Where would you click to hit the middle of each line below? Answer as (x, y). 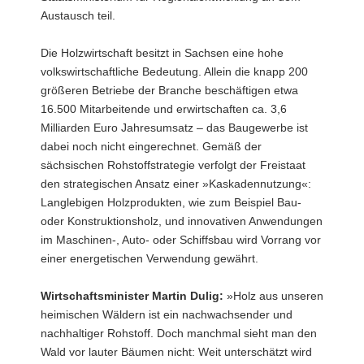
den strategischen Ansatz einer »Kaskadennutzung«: (176, 183)
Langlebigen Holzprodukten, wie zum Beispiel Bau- (171, 202)
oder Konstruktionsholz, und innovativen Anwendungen (182, 221)
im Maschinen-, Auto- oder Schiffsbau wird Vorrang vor (181, 239)
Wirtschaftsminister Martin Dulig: (132, 295)
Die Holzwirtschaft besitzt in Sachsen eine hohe (162, 52)
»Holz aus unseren (273, 295)
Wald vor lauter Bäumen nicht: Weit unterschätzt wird (176, 351)
